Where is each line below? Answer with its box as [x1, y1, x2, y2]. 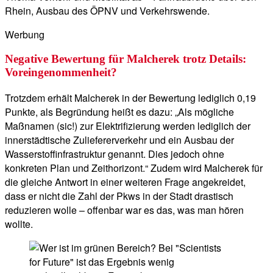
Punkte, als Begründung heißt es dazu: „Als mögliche [5, 105, 234, 119]
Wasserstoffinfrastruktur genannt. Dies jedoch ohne [5, 147, 224, 161]
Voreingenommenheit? [5, 66, 117, 79]
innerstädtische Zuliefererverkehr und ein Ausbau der [5, 133, 234, 147]
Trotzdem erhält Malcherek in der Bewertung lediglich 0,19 [5, 91, 256, 105]
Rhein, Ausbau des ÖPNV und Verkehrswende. [5, 3, 210, 18]
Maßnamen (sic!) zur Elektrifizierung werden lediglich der [5, 119, 250, 133]
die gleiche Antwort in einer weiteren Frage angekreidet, [5, 175, 246, 189]
